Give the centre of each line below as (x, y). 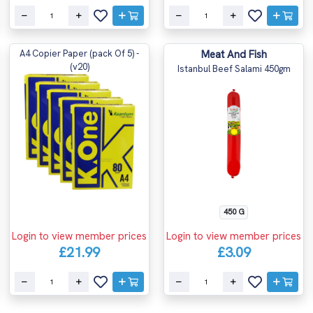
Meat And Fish (234, 55)
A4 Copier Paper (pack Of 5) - (79, 54)
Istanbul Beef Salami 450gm (234, 69)
